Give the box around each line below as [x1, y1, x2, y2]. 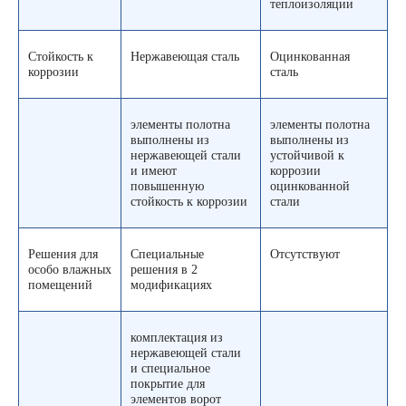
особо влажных [28, 263, 111, 277]
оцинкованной [270, 179, 350, 194]
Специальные [130, 247, 204, 262]
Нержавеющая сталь [130, 50, 239, 64]
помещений [28, 278, 92, 293]
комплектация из [130, 331, 223, 345]
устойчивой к [270, 149, 344, 163]
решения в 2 [130, 263, 198, 277]
